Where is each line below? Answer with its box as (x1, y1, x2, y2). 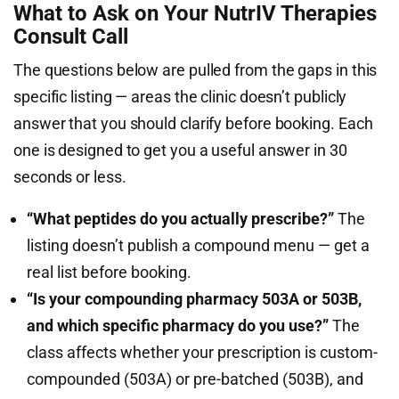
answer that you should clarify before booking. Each (13, 114, 373, 133)
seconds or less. (13, 167, 126, 186)
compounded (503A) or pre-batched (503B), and (27, 370, 363, 388)
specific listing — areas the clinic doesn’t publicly (13, 87, 347, 106)
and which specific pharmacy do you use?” (27, 316, 329, 335)
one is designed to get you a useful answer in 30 (13, 141, 347, 159)
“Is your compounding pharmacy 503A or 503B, (27, 289, 362, 308)
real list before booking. (27, 263, 191, 281)
